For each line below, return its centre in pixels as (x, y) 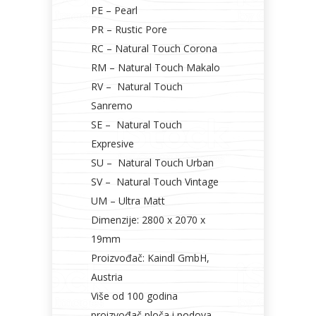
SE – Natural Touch (136, 124)
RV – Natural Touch (137, 86)
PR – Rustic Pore (129, 29)
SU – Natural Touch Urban (152, 163)
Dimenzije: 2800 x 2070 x (148, 220)
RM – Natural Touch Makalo (156, 67)
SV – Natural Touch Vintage (155, 182)
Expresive (113, 144)
